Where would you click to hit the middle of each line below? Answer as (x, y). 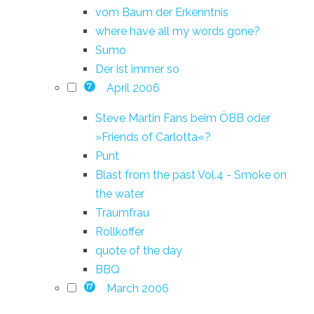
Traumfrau (122, 212)
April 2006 (133, 88)
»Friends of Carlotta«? (153, 137)
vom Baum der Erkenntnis (162, 12)
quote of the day (139, 250)
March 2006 (137, 288)
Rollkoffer (120, 231)
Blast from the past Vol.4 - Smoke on (191, 175)
